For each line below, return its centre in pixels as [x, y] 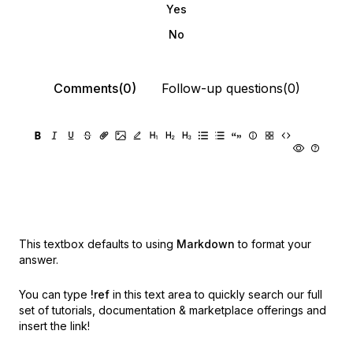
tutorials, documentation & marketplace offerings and [189, 310]
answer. [39, 260]
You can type [53, 295]
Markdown [206, 244]
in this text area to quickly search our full [217, 295]
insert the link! [54, 326]
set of [34, 310]
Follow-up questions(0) [230, 89]
